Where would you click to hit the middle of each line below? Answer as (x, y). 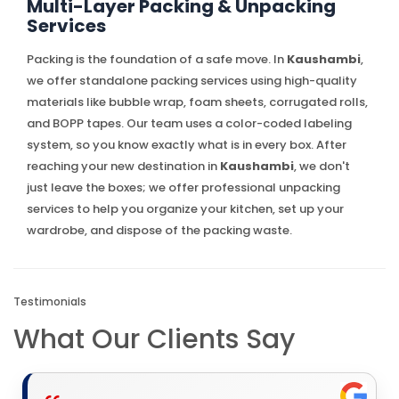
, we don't (322, 166)
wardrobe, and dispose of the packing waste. (159, 230)
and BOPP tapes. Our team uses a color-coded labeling (189, 123)
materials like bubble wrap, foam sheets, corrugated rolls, (197, 102)
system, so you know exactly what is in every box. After (187, 144)
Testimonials (50, 301)
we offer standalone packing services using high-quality (192, 80)
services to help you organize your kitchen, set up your (185, 208)
